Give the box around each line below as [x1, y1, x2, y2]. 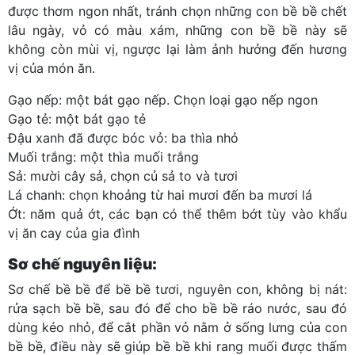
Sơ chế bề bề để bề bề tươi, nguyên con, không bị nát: [8, 281, 347, 297]
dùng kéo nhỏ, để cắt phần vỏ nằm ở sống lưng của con [8, 319, 347, 335]
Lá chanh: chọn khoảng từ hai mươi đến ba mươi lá [8, 186, 312, 203]
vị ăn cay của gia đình [8, 224, 139, 241]
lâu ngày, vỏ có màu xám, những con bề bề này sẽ [8, 21, 347, 38]
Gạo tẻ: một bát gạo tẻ [8, 110, 146, 127]
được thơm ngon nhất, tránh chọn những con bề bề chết [8, 2, 347, 19]
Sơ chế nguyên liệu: [8, 254, 157, 273]
